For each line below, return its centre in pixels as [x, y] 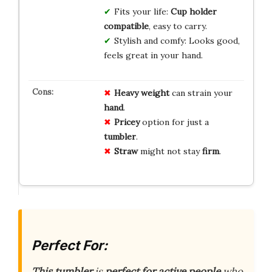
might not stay [170, 151]
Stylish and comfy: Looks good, [177, 40]
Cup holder [193, 11]
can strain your [201, 93]
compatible [126, 26]
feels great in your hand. [153, 55]
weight [155, 93]
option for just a [174, 122]
